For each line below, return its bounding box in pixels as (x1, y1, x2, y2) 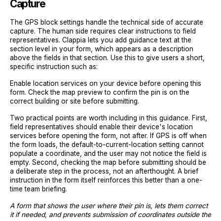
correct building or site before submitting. (10, 97, 139, 105)
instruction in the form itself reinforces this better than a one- (10, 176, 202, 184)
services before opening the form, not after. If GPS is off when (10, 132, 207, 140)
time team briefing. (10, 185, 67, 193)
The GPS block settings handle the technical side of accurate (10, 18, 203, 26)
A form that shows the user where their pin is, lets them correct (10, 202, 208, 210)
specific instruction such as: (10, 63, 98, 71)
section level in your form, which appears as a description (10, 45, 193, 53)
